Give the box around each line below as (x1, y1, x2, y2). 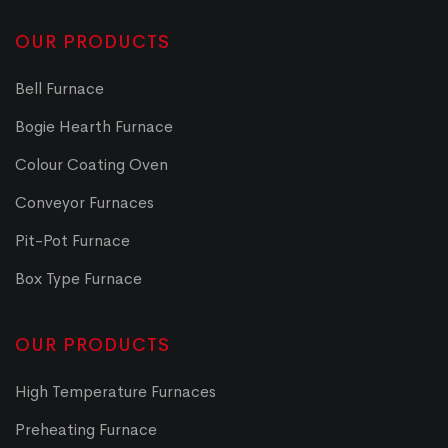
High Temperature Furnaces (15, 380, 216, 402)
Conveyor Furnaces (15, 191, 154, 213)
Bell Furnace (15, 77, 104, 99)
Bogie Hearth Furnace (15, 115, 173, 137)
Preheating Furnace (15, 418, 157, 440)
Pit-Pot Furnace (15, 229, 130, 251)
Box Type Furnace (15, 267, 142, 289)
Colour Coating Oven (15, 153, 168, 175)
